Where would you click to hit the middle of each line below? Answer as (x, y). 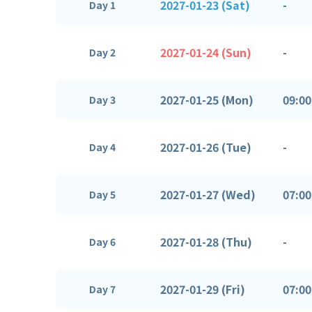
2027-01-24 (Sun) (206, 52)
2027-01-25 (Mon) (207, 99)
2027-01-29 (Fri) (203, 289)
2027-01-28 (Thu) (206, 241)
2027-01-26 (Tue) (206, 147)
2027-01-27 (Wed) (208, 194)
